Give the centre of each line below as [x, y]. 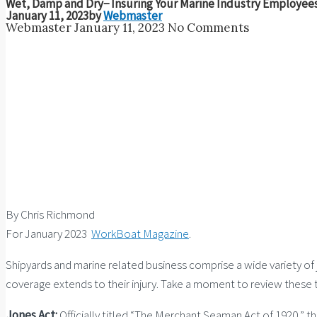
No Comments [208, 27]
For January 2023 [48, 233]
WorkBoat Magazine [140, 233]
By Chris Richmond [50, 214]
